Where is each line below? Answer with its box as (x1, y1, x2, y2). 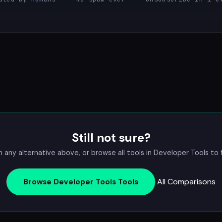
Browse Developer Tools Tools (23, 177, 138, 187)
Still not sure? (71, 130, 151, 146)
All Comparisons (157, 176, 216, 187)
